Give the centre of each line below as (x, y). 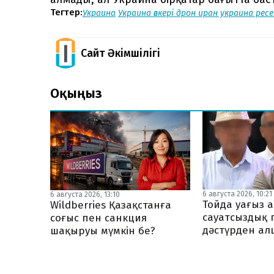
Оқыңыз (76, 93)
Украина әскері (147, 13)
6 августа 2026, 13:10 (85, 194)
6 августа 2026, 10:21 (238, 194)
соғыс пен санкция (98, 218)
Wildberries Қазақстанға (111, 205)
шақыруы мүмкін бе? (103, 231)
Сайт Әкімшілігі (120, 53)
